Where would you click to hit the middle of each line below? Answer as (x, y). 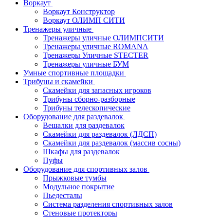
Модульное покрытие (79, 187)
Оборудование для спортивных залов (85, 169)
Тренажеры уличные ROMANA (96, 46)
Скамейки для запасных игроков (97, 90)
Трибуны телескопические (87, 108)
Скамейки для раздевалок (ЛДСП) (100, 134)
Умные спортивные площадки (74, 73)
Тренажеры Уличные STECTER (96, 55)
